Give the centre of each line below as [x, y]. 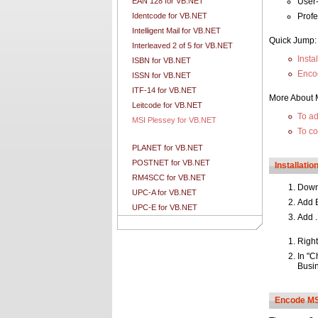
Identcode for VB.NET [170, 16]
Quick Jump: [293, 40]
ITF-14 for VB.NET [164, 90]
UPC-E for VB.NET [165, 207]
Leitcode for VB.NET [167, 105]
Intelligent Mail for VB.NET [176, 31]
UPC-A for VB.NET [164, 192]
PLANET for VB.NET [168, 148]
